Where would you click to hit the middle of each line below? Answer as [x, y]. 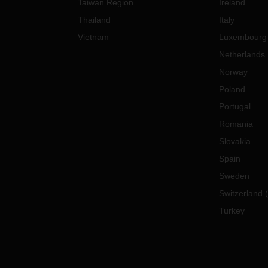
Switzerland [240, 193]
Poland [232, 89]
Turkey [232, 211]
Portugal [234, 106]
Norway [233, 72]
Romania [236, 124]
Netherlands [242, 54]
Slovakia [234, 141]
